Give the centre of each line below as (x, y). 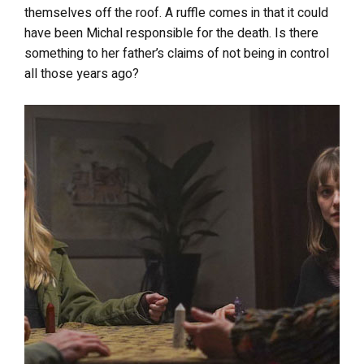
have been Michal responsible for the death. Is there (171, 33)
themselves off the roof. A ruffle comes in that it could (176, 13)
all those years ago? (82, 74)
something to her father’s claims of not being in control (177, 54)
